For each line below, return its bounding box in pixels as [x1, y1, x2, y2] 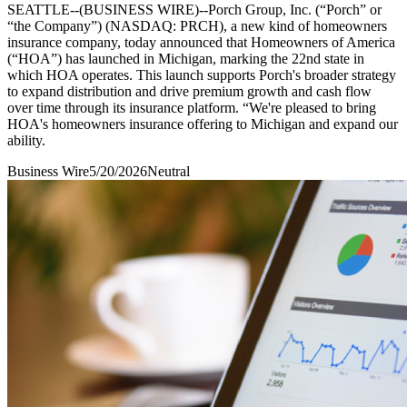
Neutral [147, 163, 190, 179]
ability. [7, 132, 45, 148]
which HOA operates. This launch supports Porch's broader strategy [7, 66, 396, 83]
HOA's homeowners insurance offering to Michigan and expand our [7, 115, 398, 132]
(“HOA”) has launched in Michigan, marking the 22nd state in [7, 50, 364, 66]
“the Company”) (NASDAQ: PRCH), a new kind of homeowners [7, 17, 387, 34]
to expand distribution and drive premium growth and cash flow [7, 83, 372, 99]
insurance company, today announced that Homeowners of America [7, 34, 395, 50]
